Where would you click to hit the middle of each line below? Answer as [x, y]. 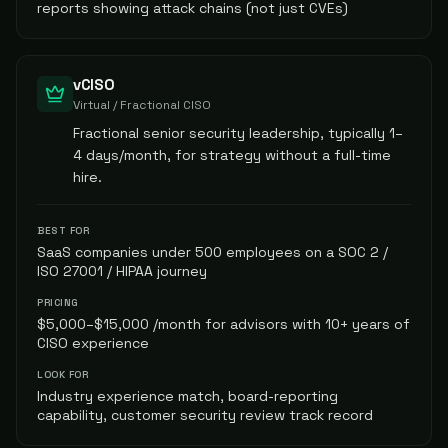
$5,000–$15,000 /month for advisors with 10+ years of [223, 324]
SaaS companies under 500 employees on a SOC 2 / [212, 252]
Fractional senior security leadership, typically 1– [238, 133]
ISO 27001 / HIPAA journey [122, 271]
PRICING [58, 302]
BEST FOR [63, 230]
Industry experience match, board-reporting [187, 396]
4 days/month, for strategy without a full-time [232, 155]
